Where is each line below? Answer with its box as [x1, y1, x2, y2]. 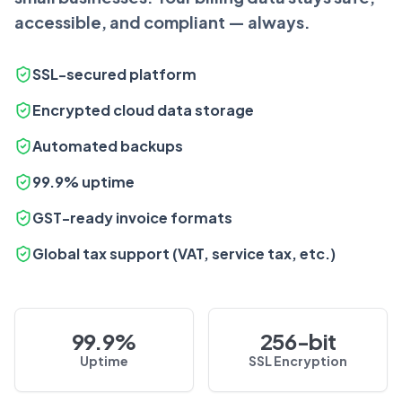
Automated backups [32, 135, 183, 155]
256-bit [259, 327, 336, 354]
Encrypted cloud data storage [32, 100, 254, 119]
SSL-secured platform [32, 64, 197, 83]
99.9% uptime [32, 171, 135, 191]
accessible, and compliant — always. [14, 11, 310, 32]
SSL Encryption [249, 352, 347, 369]
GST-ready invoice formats [32, 207, 232, 227]
